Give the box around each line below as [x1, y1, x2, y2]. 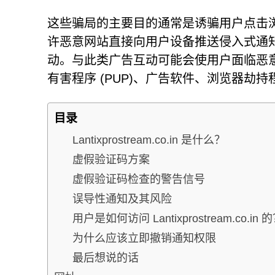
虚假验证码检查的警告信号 [72, 172, 205, 185]
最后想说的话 [72, 251, 139, 264]
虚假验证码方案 [72, 153, 150, 166]
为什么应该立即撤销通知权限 [72, 231, 216, 244]
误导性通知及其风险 [72, 192, 172, 205]
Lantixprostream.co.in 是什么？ [72, 133, 225, 146]
